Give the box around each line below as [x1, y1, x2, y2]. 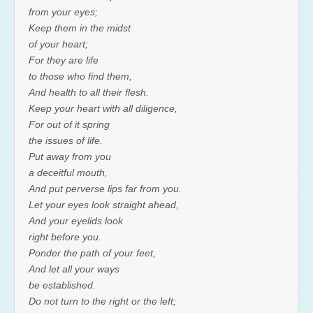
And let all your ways [29, 263, 119, 275]
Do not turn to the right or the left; [29, 295, 176, 307]
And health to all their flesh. [29, 86, 149, 98]
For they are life [29, 54, 99, 66]
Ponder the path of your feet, [29, 247, 156, 259]
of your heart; [29, 38, 88, 50]
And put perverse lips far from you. [29, 182, 182, 194]
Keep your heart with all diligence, [29, 102, 177, 114]
